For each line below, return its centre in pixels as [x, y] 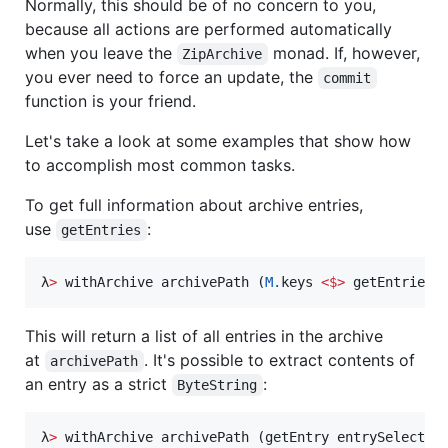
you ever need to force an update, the [171, 77]
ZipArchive [222, 54]
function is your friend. [110, 101]
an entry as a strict [98, 384]
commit [347, 78]
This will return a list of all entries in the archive [204, 336]
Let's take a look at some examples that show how [218, 141]
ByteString [217, 385]
